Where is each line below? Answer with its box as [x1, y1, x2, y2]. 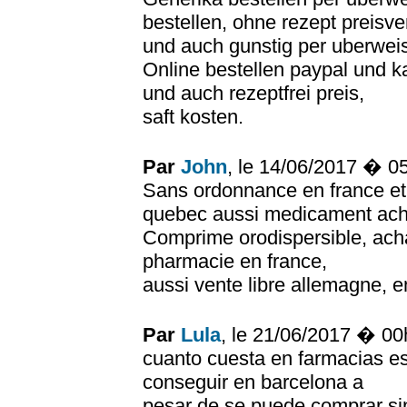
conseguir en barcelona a [143, 371, 363, 393]
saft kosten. [143, 105, 243, 128]
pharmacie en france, [143, 250, 327, 273]
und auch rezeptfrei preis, [143, 82, 364, 104]
